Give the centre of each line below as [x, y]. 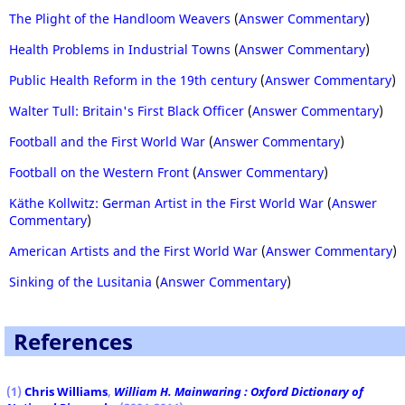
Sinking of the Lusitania [80, 282]
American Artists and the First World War [133, 251]
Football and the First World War [107, 141]
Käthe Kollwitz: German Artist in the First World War [166, 203]
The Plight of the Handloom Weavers [120, 19]
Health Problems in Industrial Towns [120, 49]
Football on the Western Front [99, 172]
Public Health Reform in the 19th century [133, 80]
